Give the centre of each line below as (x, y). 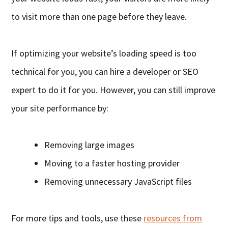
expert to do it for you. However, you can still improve (113, 90)
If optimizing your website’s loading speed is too (104, 53)
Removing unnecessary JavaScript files (118, 182)
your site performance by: (60, 108)
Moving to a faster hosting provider (112, 163)
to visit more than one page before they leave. (99, 17)
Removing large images (90, 145)
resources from (173, 218)
